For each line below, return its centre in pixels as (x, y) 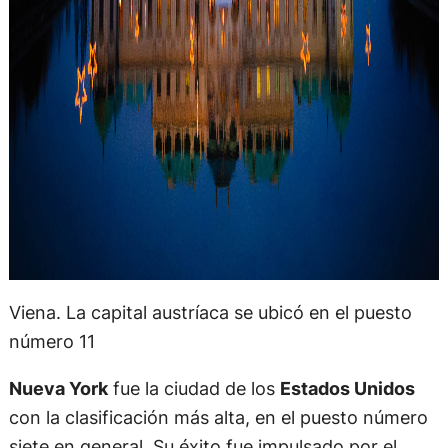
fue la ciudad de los (193, 388)
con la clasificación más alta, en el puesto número (218, 417)
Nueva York (58, 388)
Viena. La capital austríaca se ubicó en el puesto (210, 312)
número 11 (51, 341)
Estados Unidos (347, 388)
